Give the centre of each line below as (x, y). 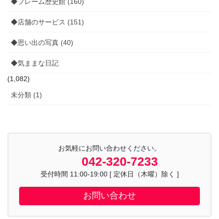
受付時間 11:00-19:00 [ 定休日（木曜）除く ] (109, 174)
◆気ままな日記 (35, 63)
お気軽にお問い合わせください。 (109, 148)
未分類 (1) (26, 95)
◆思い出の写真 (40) (42, 43)
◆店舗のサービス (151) (47, 22)
